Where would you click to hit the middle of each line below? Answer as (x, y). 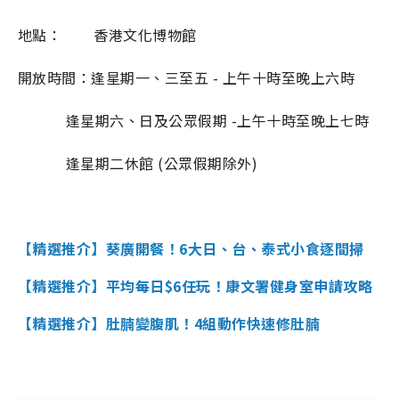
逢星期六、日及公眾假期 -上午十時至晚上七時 (194, 120)
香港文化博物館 (145, 34)
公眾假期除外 (208, 163)
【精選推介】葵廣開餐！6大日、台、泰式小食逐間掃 (191, 248)
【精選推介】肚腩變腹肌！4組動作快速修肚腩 (169, 323)
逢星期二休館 (110, 163)
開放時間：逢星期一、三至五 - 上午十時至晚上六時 (187, 77)
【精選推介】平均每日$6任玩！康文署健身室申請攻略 (195, 285)
